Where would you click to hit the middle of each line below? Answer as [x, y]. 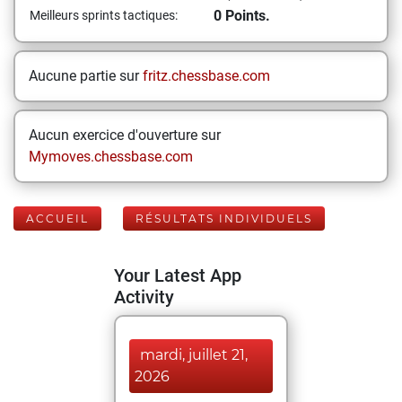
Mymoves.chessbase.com [111, 157]
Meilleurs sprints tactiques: [104, 15]
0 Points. [242, 16]
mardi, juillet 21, [194, 355]
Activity [144, 297]
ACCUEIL [57, 218]
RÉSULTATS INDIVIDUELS [224, 218]
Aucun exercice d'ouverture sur [125, 135]
